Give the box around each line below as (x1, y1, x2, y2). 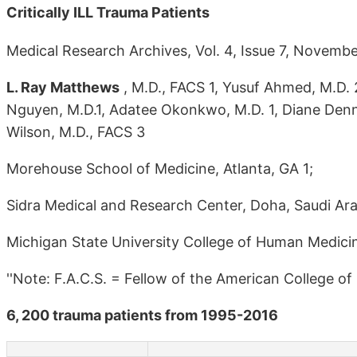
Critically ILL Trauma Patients (6, 3, 210, 21)
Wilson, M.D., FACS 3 (6, 123, 145, 140)
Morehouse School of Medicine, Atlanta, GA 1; (6, 159, 313, 177)
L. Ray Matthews (6, 78, 120, 96)
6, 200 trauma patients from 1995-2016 (6, 306, 278, 324)
